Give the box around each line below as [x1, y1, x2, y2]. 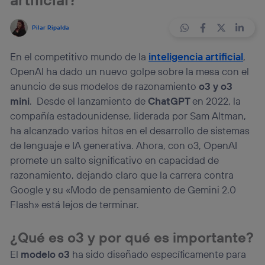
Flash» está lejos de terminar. [10, 198, 140, 211]
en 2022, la [192, 95, 241, 108]
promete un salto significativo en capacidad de [10, 154, 219, 167]
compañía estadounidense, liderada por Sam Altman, [10, 109, 247, 122]
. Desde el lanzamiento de [30, 95, 148, 108]
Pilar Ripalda [31, 24, 69, 32]
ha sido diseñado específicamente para [70, 247, 247, 260]
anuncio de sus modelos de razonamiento [10, 80, 199, 93]
